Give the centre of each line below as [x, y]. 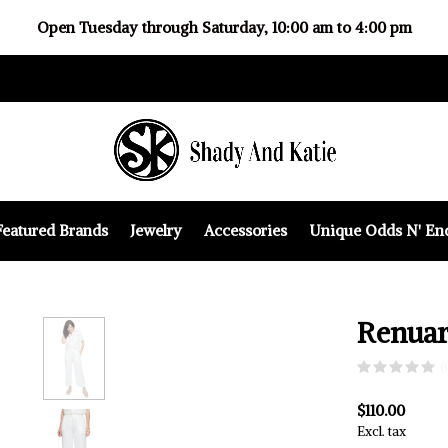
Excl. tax [381, 431]
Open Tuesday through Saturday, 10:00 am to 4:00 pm [224, 27]
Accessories [245, 230]
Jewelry [155, 230]
